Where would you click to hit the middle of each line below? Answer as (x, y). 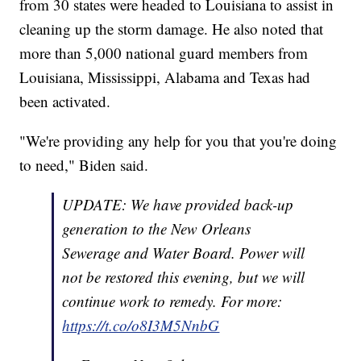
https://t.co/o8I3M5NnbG (141, 326)
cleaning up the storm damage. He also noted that (172, 29)
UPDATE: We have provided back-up (178, 205)
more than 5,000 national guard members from (164, 53)
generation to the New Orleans (157, 229)
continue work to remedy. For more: (172, 301)
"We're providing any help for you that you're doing (178, 141)
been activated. (65, 102)
